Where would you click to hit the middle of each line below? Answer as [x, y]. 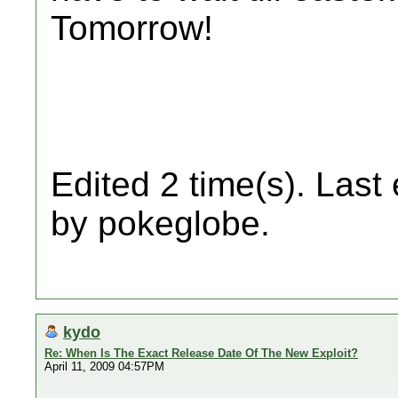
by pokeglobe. [160, 223]
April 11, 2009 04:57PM [104, 366]
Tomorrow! [132, 28]
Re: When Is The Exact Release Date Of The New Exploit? [201, 353]
